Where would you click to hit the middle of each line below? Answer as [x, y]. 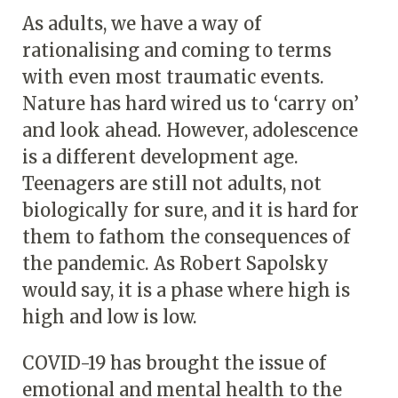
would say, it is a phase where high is [186, 290]
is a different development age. [160, 156]
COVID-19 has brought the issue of [174, 362]
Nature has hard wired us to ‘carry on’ [191, 103]
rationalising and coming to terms [177, 50]
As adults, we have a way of [142, 23]
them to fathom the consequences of [186, 236]
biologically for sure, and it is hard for [191, 210]
